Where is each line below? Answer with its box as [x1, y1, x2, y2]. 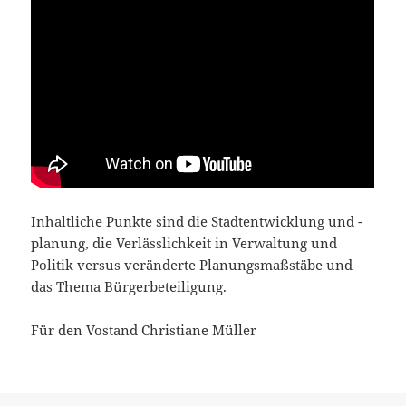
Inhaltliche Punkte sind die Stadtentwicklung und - [31, 211, 363, 230]
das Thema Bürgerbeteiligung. [31, 276, 227, 295]
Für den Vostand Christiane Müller [31, 320, 257, 339]
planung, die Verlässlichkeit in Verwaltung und [31, 233, 338, 252]
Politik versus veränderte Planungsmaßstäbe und [31, 255, 353, 274]
